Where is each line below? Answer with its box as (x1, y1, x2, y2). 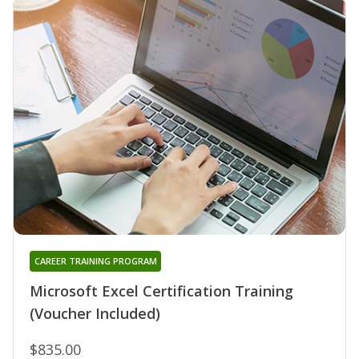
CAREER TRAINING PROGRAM (34, 255, 157, 268)
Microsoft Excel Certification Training (30, 281, 293, 301)
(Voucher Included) (30, 304, 160, 324)
